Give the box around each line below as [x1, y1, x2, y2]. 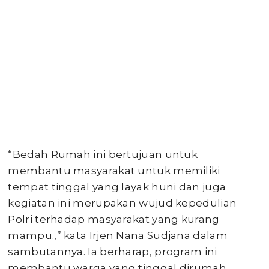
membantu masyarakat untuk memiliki [8, 164, 220, 177]
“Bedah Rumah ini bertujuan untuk [8, 148, 198, 160]
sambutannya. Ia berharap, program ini [8, 245, 217, 258]
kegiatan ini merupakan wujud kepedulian [8, 196, 237, 209]
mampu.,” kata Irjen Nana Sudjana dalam [8, 229, 228, 241]
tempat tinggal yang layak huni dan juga [8, 180, 226, 193]
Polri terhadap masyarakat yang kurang [8, 213, 220, 225]
